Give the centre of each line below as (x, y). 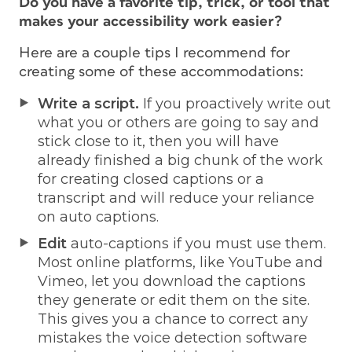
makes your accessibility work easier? (150, 21)
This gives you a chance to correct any (173, 319)
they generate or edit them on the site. (174, 300)
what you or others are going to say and (178, 122)
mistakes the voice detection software (172, 337)
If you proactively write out (235, 103)
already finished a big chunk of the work (180, 160)
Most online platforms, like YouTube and (180, 262)
